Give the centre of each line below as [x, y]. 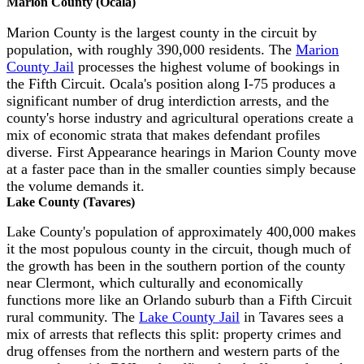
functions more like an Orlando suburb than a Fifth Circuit [179, 300]
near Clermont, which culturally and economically [155, 283]
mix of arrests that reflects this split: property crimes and [174, 334]
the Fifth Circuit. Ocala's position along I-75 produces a [171, 83]
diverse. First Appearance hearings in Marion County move [182, 152]
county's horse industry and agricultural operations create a [180, 117]
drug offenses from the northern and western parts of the [173, 351]
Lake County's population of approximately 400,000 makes [181, 232]
